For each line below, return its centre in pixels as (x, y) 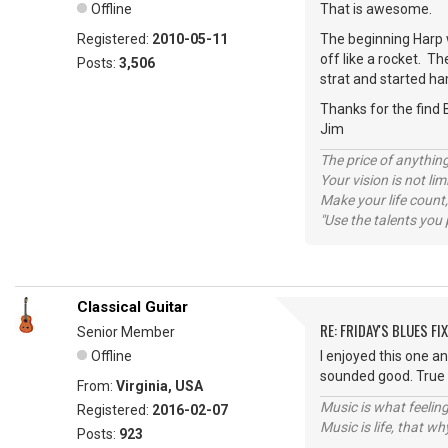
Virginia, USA (159, 386)
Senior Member (126, 332)
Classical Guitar (132, 307)
